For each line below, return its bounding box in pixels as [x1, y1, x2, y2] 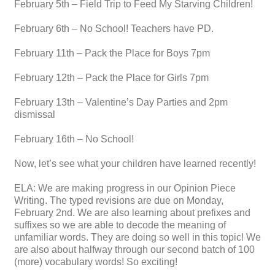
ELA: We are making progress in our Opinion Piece [14, 183, 236, 194]
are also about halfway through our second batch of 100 [14, 244, 255, 255]
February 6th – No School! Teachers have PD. [14, 23, 214, 34]
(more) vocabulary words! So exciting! [14, 257, 177, 268]
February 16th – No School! [14, 134, 134, 145]
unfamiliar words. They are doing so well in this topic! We [14, 232, 261, 243]
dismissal [14, 109, 55, 120]
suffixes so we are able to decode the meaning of [14, 220, 226, 231]
